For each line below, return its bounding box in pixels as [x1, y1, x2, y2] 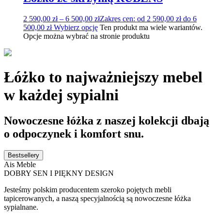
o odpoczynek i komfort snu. [4, 127, 144, 140]
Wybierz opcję [54, 23, 98, 31]
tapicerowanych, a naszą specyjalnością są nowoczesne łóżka [4, 194, 191, 203]
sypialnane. [4, 203, 38, 212]
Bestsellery [8, 152, 39, 159]
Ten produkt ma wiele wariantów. [100, 23, 202, 31]
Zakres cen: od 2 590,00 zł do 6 [100, 14, 197, 23]
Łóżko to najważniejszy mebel [4, 68, 202, 86]
